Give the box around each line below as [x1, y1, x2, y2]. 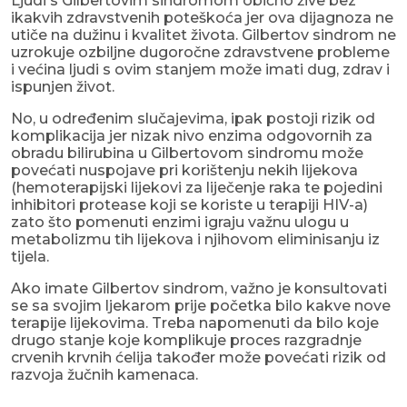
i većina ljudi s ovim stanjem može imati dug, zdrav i [11, 61, 390, 79]
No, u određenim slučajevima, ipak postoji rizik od [11, 110, 375, 128]
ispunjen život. [11, 78, 118, 96]
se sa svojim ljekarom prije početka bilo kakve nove [11, 297, 391, 315]
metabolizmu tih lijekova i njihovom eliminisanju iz [11, 231, 380, 249]
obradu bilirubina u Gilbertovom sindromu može [11, 144, 363, 163]
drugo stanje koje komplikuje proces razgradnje [11, 332, 362, 350]
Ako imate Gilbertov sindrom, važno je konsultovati [11, 280, 387, 298]
